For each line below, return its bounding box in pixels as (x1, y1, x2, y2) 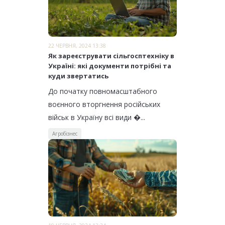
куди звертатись (48, 71, 110, 80)
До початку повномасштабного (48, 86, 157, 96)
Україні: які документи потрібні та (48, 61, 171, 70)
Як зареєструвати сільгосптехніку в (48, 51, 174, 60)
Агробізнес (52, 130, 77, 137)
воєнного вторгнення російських (48, 99, 160, 109)
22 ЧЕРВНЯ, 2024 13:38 (48, 42, 106, 49)
